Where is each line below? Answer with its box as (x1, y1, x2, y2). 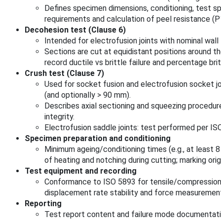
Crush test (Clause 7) (25, 69, 104, 78)
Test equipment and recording (25, 166, 137, 176)
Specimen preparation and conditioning (25, 134, 171, 144)
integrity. (44, 112, 74, 122)
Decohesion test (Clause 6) (25, 25, 126, 35)
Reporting (25, 199, 62, 209)
